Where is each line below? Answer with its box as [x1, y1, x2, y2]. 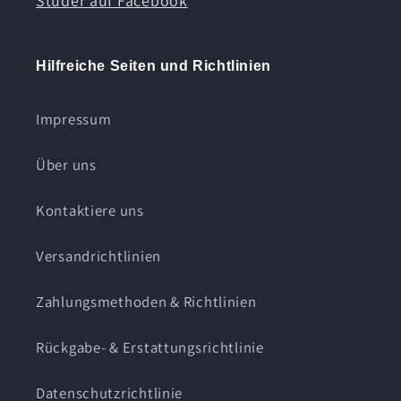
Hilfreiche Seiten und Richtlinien [36, 57, 271, 73]
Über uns [36, 154, 97, 175]
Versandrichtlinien [36, 245, 161, 266]
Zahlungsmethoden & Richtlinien [36, 291, 257, 311]
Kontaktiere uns [36, 200, 144, 220]
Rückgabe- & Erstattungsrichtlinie [36, 337, 264, 357]
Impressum [36, 108, 112, 129]
